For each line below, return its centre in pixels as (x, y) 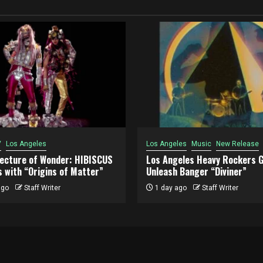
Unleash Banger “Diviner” (196, 171)
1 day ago (170, 188)
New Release (237, 144)
